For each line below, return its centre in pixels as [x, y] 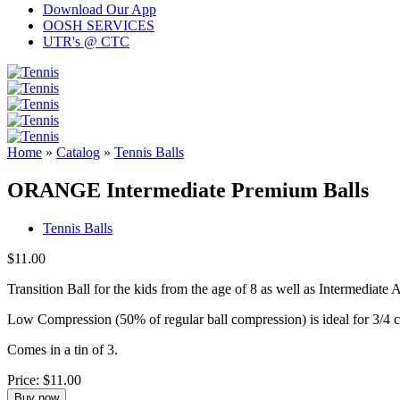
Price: [25, 380]
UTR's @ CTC [86, 42]
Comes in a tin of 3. [62, 350]
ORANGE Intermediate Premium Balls [188, 191]
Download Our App [100, 10]
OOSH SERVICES [99, 26]
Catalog [78, 153]
